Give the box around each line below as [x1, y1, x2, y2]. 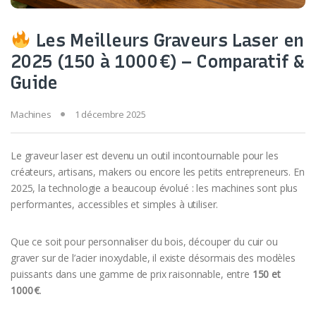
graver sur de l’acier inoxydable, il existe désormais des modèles [11, 250, 296, 265]
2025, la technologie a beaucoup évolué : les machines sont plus [11, 181, 298, 195]
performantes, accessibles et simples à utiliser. [11, 197, 219, 211]
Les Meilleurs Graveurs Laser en [30, 29, 304, 51]
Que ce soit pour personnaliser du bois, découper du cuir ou [11, 234, 278, 248]
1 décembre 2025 [74, 107, 146, 121]
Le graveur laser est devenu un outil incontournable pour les [11, 148, 279, 162]
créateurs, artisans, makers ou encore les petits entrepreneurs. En [11, 164, 305, 178]
